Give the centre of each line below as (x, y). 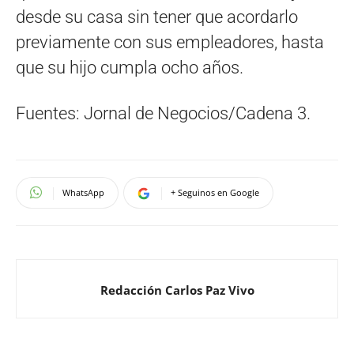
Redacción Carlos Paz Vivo (177, 290)
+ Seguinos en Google (215, 192)
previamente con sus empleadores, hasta (170, 42)
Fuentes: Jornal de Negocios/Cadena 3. (163, 113)
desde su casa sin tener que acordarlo (157, 17)
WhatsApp (83, 192)
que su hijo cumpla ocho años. (130, 67)
